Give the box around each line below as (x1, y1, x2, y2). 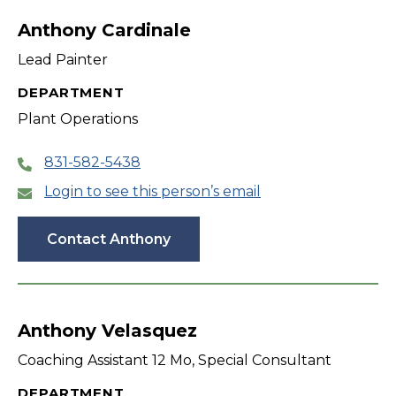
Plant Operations (18, 110, 138, 128)
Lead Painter (18, 51, 108, 69)
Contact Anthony (47, 231, 171, 248)
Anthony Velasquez (18, 320, 197, 342)
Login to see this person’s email (44, 183, 261, 201)
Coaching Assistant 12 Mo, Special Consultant (18, 352, 331, 369)
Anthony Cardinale (18, 19, 191, 42)
